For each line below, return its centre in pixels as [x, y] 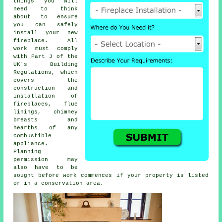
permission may [46, 160]
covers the [46, 81]
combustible [33, 136]
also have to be [46, 168]
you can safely [46, 25]
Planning [28, 152]
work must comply [46, 49]
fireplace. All [46, 41]
